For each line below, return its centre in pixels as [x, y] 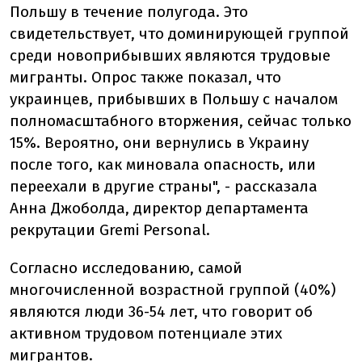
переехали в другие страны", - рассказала [164, 186]
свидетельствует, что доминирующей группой [179, 33]
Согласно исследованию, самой [126, 267]
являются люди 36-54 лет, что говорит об [161, 311]
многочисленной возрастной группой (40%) [173, 289]
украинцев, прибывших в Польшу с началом [174, 99]
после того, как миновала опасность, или [163, 164]
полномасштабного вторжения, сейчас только [181, 120]
